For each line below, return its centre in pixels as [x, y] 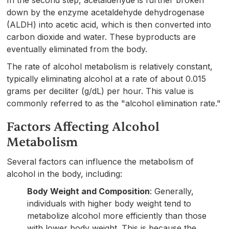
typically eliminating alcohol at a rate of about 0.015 [107, 78]
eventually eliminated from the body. [77, 49]
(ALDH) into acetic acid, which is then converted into [109, 24]
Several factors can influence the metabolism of [100, 161]
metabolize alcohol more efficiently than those [117, 215]
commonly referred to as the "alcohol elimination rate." [114, 103]
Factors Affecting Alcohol [83, 127]
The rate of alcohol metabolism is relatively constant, [110, 66]
